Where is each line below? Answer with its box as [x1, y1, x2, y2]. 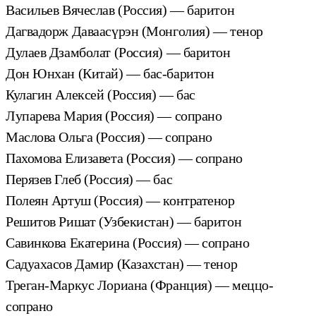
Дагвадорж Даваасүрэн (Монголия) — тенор [6, 23, 263, 39]
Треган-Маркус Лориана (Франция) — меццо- [6, 276, 274, 293]
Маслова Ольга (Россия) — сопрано [6, 128, 212, 145]
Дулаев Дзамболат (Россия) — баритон [6, 44, 231, 60]
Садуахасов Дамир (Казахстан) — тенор [6, 255, 238, 272]
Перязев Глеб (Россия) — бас [6, 171, 173, 187]
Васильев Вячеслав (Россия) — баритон [6, 1, 235, 18]
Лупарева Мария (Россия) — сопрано [6, 107, 222, 123]
